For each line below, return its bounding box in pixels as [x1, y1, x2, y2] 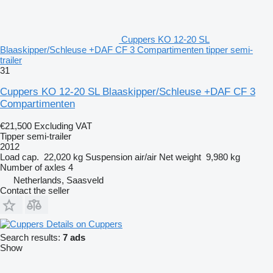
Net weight [159, 151, 201, 162]
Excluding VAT [34, 120, 92, 131]
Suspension [85, 151, 132, 162]
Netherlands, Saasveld [13, 174, 104, 185]
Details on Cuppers [46, 218, 122, 229]
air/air [135, 151, 157, 162]
